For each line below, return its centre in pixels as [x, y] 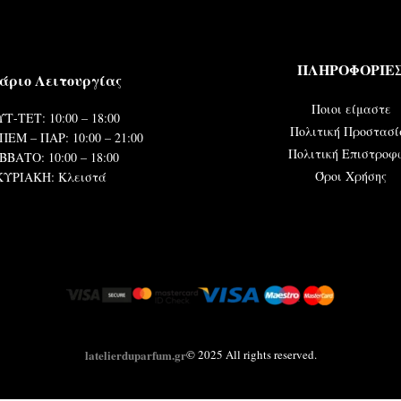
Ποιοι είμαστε [351, 108]
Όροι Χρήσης [351, 175]
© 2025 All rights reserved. [251, 354]
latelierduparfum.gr [135, 354]
